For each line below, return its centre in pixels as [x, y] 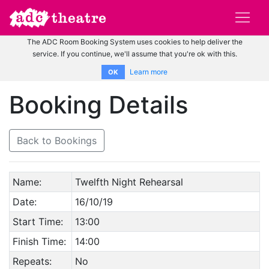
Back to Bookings [57, 140]
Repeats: [32, 261]
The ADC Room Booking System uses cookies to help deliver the [134, 41]
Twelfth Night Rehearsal [129, 182]
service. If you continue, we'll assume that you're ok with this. [134, 53]
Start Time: [38, 221]
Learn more [149, 71]
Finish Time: [39, 241]
